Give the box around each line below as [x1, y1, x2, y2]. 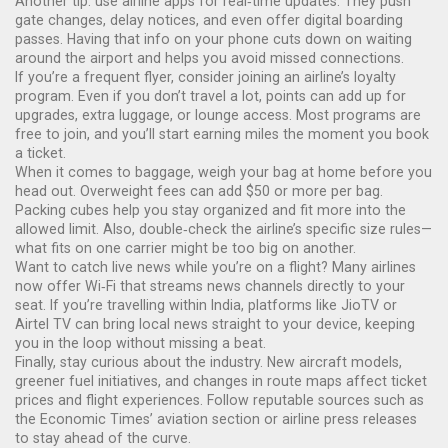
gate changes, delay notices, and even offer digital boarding [15, 12, 403, 28]
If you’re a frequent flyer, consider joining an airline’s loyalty [15, 69, 396, 85]
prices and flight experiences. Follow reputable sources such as [15, 392, 424, 408]
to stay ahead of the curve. [15, 430, 191, 446]
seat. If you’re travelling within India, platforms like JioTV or [15, 297, 397, 313]
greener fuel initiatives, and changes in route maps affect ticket [15, 373, 427, 389]
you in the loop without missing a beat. [15, 335, 266, 351]
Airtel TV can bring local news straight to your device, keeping [15, 316, 415, 332]
